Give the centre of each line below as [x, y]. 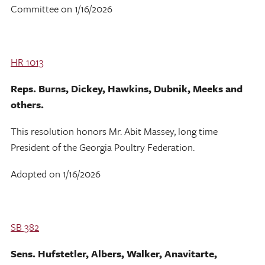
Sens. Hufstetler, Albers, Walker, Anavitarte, [114, 253]
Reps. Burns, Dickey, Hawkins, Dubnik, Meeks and [127, 88]
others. [27, 104]
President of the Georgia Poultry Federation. [103, 147]
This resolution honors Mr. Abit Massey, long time [114, 131]
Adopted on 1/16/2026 [56, 173]
